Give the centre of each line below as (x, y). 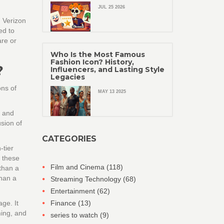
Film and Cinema (78, 167)
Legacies (67, 77)
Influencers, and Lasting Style (107, 69)
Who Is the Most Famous (97, 54)
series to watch (75, 215)
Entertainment (73, 191)
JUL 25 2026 (111, 7)
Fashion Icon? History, (92, 62)
